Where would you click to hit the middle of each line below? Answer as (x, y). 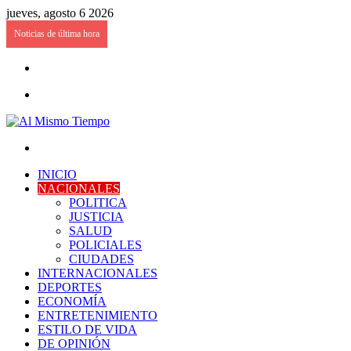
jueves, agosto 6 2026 (60, 13)
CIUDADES (101, 259)
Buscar (54, 147)
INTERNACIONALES (98, 273)
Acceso (55, 67)
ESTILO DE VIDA (87, 329)
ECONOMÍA (72, 301)
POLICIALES (105, 245)
